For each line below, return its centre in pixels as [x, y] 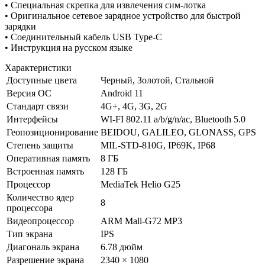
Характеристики [38, 67]
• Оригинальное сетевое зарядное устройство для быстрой [123, 15]
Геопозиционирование [52, 132]
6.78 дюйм [122, 247]
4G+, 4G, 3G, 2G [134, 106]
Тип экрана [30, 234]
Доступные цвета [42, 80]
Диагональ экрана [43, 247]
